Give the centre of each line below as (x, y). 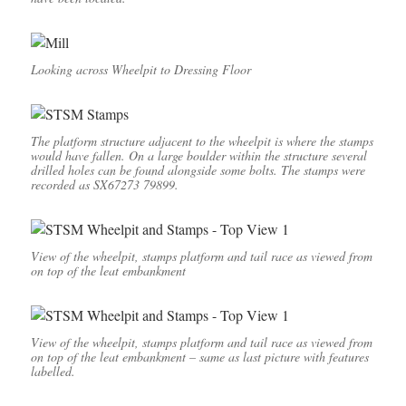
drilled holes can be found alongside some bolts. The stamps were (198, 170)
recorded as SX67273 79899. (104, 185)
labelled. (53, 372)
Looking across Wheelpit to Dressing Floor (140, 70)
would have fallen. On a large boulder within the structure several (198, 156)
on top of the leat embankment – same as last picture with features (199, 357)
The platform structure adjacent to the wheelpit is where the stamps (202, 141)
